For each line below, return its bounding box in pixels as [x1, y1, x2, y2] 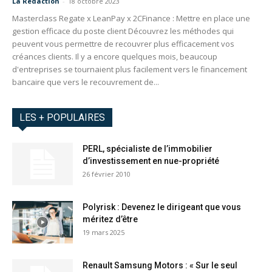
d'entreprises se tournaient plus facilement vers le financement [12, 64, 247, 75]
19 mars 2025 [83, 228, 124, 237]
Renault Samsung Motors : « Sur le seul [83, 260, 237, 271]
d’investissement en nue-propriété [83, 156, 219, 166]
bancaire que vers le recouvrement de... [12, 76, 159, 88]
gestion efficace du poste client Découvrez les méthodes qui [12, 25, 234, 37]
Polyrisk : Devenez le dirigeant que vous [83, 202, 241, 212]
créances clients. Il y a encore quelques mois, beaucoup [12, 51, 217, 63]
